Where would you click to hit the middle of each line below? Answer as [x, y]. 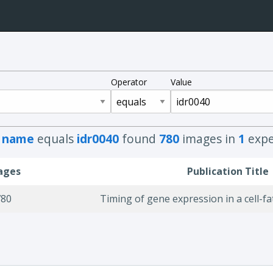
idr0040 [99, 139]
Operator [129, 82]
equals [55, 139]
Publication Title [228, 171]
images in [208, 139]
